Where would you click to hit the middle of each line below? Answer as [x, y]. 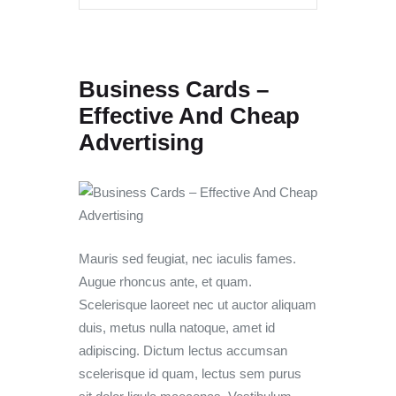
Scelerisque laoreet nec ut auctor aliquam [198, 305]
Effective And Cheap [189, 116]
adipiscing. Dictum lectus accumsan [183, 351]
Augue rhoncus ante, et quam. [165, 282]
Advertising [141, 143]
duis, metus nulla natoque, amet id [177, 328]
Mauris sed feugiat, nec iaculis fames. [187, 259]
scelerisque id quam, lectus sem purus [190, 374]
